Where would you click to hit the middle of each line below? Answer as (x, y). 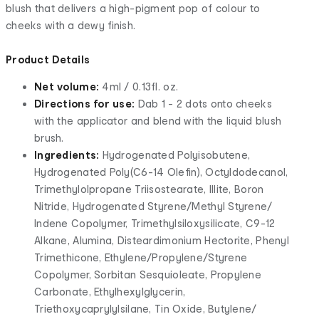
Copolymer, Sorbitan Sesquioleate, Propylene (148, 274)
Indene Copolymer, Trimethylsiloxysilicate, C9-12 (155, 223)
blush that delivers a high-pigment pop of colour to (133, 8)
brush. (49, 137)
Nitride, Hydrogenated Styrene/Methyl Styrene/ (153, 206)
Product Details (48, 59)
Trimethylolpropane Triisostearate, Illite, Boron (149, 189)
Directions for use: (86, 103)
